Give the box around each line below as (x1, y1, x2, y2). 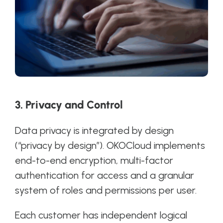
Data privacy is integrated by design (14, 124, 174, 136)
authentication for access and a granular (14, 169, 194, 181)
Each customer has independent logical (14, 209, 187, 221)
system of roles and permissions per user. (14, 184, 197, 196)
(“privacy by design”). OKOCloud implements (14, 139, 205, 151)
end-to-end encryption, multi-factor (14, 154, 173, 166)
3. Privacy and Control (14, 98, 123, 111)
